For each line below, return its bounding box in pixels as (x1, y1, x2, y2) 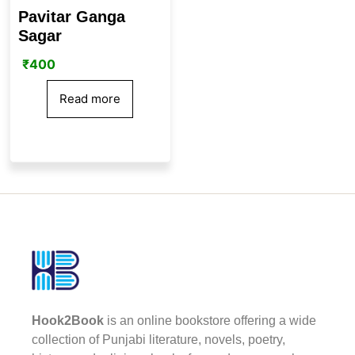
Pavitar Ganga (18, 7, 125, 25)
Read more (59, 90, 121, 106)
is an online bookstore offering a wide (104, 313, 316, 327)
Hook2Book (32, 313, 104, 327)
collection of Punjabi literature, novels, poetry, (32, 332, 285, 346)
